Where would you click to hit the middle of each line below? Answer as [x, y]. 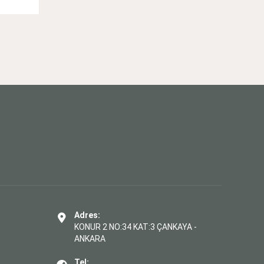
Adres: [87, 215]
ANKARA [90, 238]
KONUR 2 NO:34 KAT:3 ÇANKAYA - [136, 227]
